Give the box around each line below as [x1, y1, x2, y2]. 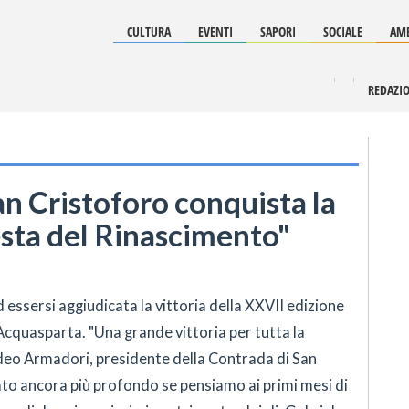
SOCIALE [323, 23, 362, 40]
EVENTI [198, 23, 233, 40]
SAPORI [260, 23, 296, 40]
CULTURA [127, 23, 171, 40]
